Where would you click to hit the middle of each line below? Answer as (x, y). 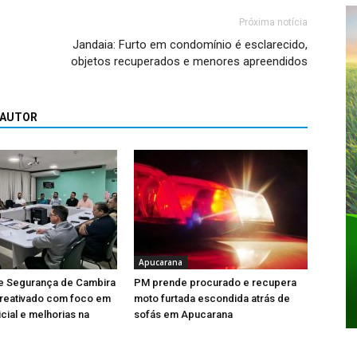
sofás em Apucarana (183, 314)
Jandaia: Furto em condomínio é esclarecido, (190, 44)
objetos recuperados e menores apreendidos (189, 61)
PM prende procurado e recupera (215, 282)
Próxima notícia (273, 22)
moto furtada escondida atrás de (212, 298)
